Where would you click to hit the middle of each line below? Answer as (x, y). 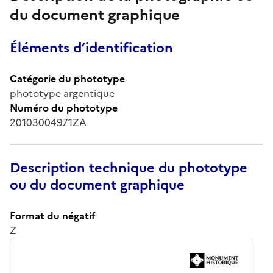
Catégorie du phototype (67, 78)
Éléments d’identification (91, 48)
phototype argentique (62, 93)
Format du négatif (53, 215)
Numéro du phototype (64, 108)
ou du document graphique (97, 185)
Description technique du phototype (129, 168)
